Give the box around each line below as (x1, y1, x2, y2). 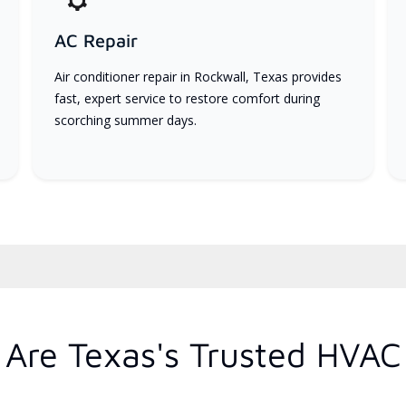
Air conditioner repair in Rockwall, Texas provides (53, 67, 342, 85)
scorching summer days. (53, 111, 197, 129)
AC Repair (53, 29, 138, 51)
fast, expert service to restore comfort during (53, 89, 320, 107)
